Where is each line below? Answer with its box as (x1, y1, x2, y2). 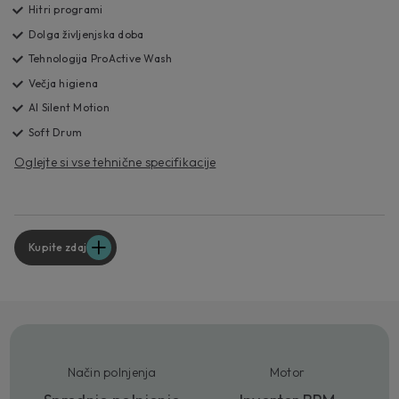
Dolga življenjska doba (28, 27, 144, 41)
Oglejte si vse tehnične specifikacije (14, 154, 216, 171)
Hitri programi (28, 3, 103, 17)
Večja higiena (28, 76, 99, 90)
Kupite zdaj (28, 240, 87, 255)
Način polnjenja (67, 364, 157, 381)
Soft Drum (28, 125, 83, 139)
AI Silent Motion (28, 101, 110, 115)
